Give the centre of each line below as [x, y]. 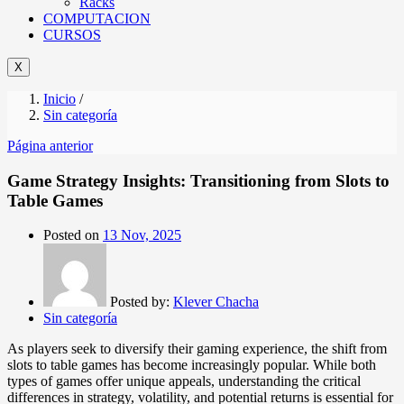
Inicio [60, 98]
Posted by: [142, 302]
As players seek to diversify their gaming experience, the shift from [197, 349]
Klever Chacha [216, 302]
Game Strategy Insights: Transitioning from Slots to [198, 180]
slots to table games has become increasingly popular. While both [192, 365]
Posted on [71, 235]
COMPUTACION [97, 18]
